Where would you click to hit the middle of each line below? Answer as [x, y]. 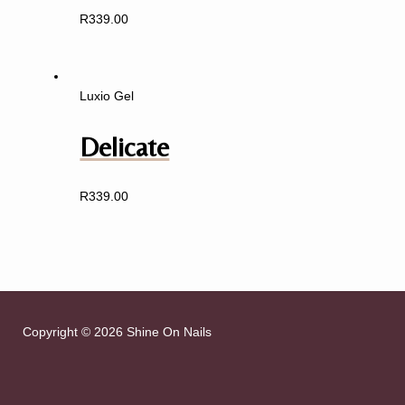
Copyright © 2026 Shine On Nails [117, 332]
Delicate [125, 146]
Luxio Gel [107, 97]
